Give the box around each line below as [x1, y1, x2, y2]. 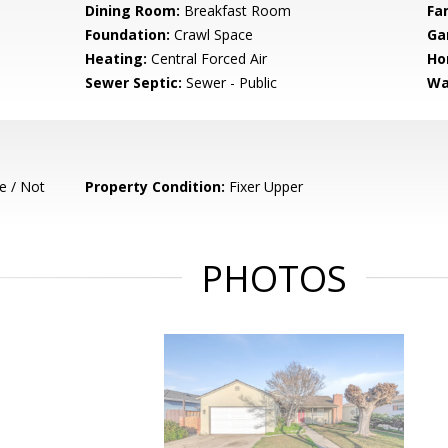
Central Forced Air [147, 49, 268, 68]
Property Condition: [85, 177, 226, 196]
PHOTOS [201, 254, 347, 303]
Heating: [85, 49, 148, 68]
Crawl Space [170, 25, 254, 44]
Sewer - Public [182, 73, 278, 92]
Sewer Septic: [85, 73, 183, 92]
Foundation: [85, 25, 171, 44]
